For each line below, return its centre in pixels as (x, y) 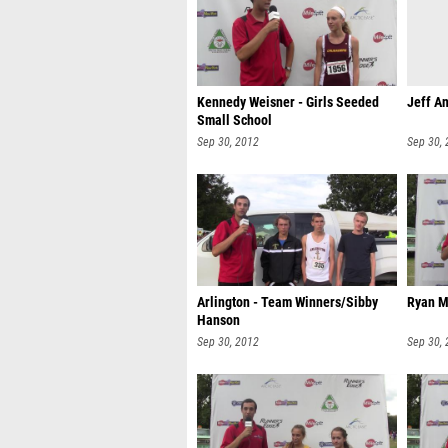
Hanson (218, 320)
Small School (234, 120)
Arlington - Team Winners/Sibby (287, 302)
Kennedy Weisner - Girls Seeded (288, 102)
